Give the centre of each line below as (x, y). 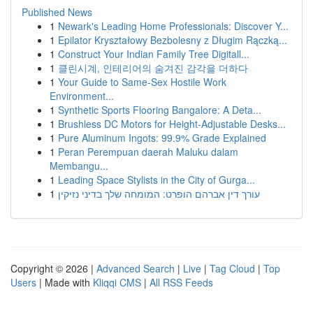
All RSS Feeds (181, 282)
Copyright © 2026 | (53, 268)
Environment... (82, 96)
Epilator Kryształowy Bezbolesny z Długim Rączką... (173, 40)
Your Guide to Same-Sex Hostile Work (142, 82)
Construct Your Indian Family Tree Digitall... (154, 54)
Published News (57, 12)
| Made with (65, 282)
